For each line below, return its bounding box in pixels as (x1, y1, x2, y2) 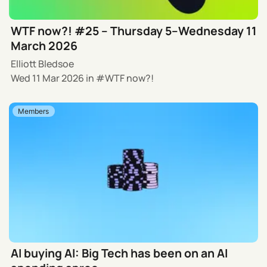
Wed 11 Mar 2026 (11, 72, 85, 85)
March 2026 (11, 37, 78, 54)
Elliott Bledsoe (11, 57, 74, 71)
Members (18, 107, 49, 116)
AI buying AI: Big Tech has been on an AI (11, 245, 228, 262)
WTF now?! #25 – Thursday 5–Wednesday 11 (11, 22, 257, 39)
